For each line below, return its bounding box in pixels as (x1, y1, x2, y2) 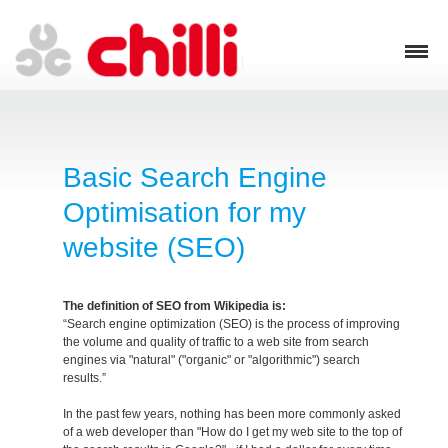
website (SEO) (63, 232, 246, 264)
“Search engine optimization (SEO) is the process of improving (63, 317, 401, 332)
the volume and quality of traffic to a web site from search (63, 335, 370, 350)
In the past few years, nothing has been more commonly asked (63, 407, 402, 422)
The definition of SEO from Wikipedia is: (63, 299, 287, 314)
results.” (63, 371, 107, 386)
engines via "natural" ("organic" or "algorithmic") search (63, 353, 361, 368)
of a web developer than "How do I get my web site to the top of (63, 425, 403, 440)
